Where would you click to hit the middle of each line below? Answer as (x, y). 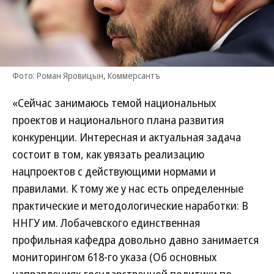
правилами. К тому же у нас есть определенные (128, 188)
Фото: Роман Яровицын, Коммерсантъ (86, 76)
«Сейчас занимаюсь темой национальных (114, 103)
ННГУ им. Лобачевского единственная (106, 223)
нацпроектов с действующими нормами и (114, 171)
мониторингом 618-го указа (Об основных (115, 257)
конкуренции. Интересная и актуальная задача (127, 137)
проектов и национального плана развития (118, 120)
